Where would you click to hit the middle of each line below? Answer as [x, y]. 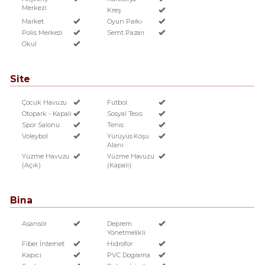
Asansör [34, 224]
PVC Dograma [129, 255]
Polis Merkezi [43, 33]
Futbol [117, 102]
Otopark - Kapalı [47, 114]
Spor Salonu [41, 125]
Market [33, 21]
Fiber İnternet [43, 244]
